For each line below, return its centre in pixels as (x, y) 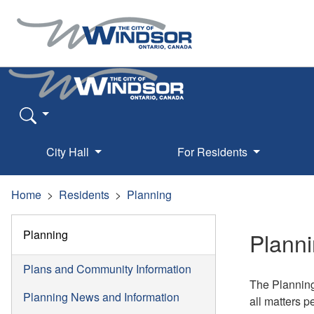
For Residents (213, 151)
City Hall (69, 151)
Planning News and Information (101, 296)
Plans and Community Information (107, 268)
